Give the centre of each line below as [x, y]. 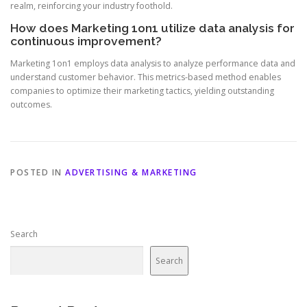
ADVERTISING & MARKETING [131, 173]
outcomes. [31, 105]
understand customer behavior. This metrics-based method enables [146, 77]
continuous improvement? [86, 41]
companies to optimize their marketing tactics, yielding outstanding [142, 91]
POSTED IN [38, 173]
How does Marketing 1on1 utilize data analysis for [152, 28]
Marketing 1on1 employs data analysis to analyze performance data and [153, 64]
